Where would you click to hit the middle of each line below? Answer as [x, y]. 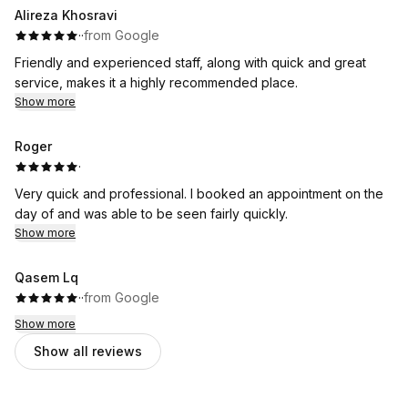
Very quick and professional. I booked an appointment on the [199, 194]
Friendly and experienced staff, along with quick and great [190, 62]
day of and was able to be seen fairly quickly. [151, 214]
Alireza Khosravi [66, 15]
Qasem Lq [46, 277]
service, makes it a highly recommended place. [156, 82]
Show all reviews [88, 351]
